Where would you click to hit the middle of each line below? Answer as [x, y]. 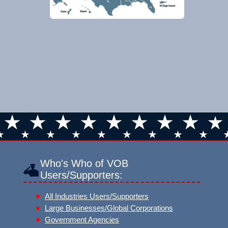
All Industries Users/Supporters [97, 196]
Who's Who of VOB [84, 163]
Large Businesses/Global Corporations [109, 208]
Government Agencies [82, 220]
